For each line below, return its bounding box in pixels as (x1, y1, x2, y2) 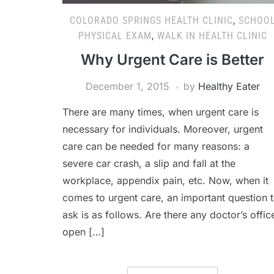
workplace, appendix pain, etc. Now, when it (62, 174, 268, 187)
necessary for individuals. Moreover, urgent (62, 123, 263, 135)
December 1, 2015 (85, 80, 169, 92)
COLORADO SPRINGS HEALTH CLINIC (69, 15, 233, 26)
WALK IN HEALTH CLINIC (157, 30, 267, 42)
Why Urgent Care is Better (81, 51, 264, 68)
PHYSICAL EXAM (78, 30, 152, 42)
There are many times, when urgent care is (62, 106, 259, 118)
